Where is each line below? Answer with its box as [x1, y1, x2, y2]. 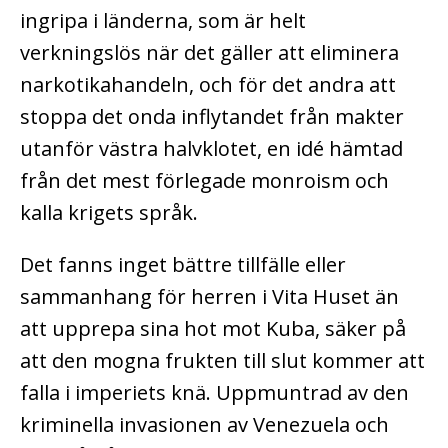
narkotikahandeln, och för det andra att [20, 70, 396, 98]
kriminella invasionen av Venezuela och [20, 410, 389, 438]
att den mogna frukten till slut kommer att [20, 346, 425, 374]
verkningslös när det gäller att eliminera [20, 38, 399, 66]
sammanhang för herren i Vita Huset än [20, 282, 399, 310]
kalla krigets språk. [20, 198, 198, 226]
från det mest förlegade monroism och [20, 166, 389, 194]
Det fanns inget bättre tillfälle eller [20, 250, 346, 278]
